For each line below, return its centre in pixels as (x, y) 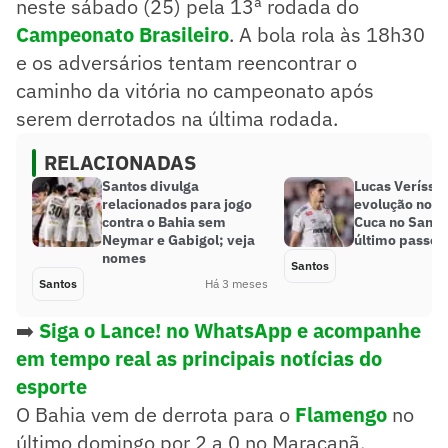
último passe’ (398, 239)
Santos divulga (150, 185)
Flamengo (341, 414)
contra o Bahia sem (164, 221)
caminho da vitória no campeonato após (195, 90)
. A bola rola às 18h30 (327, 34)
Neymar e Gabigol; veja (178, 239)
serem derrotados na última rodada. (177, 118)
